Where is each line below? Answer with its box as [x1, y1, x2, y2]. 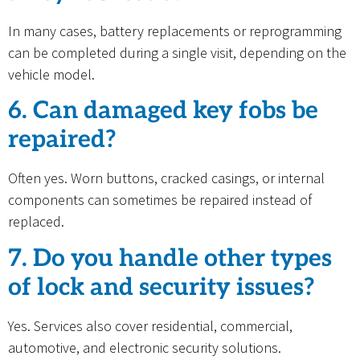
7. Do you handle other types [8, 243, 332, 273]
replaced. [8, 212, 64, 231]
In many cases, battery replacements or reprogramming [8, 21, 342, 40]
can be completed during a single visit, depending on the [8, 43, 346, 62]
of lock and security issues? [8, 272, 315, 302]
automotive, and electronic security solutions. [8, 337, 281, 357]
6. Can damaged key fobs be [8, 96, 318, 126]
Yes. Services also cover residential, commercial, [8, 316, 292, 335]
